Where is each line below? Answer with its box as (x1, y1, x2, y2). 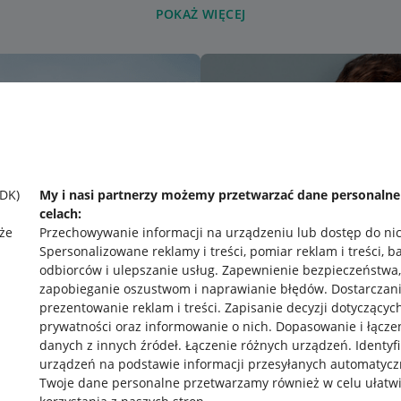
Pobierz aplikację (172, 363, 286, 382)
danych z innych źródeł (39, 337, 178, 354)
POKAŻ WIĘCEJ (155, 5, 246, 22)
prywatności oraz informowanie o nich (39, 318, 269, 335)
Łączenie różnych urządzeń (185, 337, 348, 354)
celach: (39, 205, 81, 222)
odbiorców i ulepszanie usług (39, 261, 215, 278)
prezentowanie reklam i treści (39, 299, 218, 316)
